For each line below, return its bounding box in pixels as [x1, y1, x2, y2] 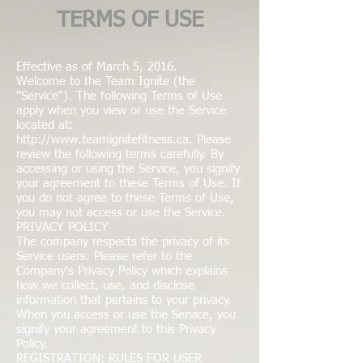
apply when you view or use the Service [16, 105, 226, 117]
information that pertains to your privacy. [16, 294, 232, 306]
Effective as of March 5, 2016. [16, 61, 177, 73]
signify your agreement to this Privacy [16, 323, 216, 335]
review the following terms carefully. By [16, 148, 224, 160]
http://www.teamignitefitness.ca [16, 134, 189, 146]
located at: [16, 119, 73, 131]
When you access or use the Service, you [16, 309, 236, 321]
